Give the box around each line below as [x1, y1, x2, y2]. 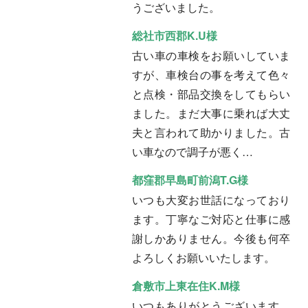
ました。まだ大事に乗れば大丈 [132, 104, 290, 121]
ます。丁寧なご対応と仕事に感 [132, 210, 290, 227]
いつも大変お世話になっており [132, 191, 290, 208]
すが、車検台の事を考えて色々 [132, 66, 290, 82]
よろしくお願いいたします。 [132, 249, 275, 265]
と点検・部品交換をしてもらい [132, 85, 290, 102]
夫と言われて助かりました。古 [132, 124, 290, 140]
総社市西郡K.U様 [132, 27, 217, 43]
